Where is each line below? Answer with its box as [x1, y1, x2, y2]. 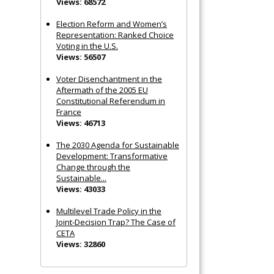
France [56, 106, 81, 117]
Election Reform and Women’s [56, 18, 167, 29]
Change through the [56, 161, 130, 172]
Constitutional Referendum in [56, 95, 165, 106]
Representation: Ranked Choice [56, 29, 174, 40]
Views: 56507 [56, 51, 105, 62]
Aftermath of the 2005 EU [56, 84, 148, 95]
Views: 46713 [56, 117, 105, 128]
